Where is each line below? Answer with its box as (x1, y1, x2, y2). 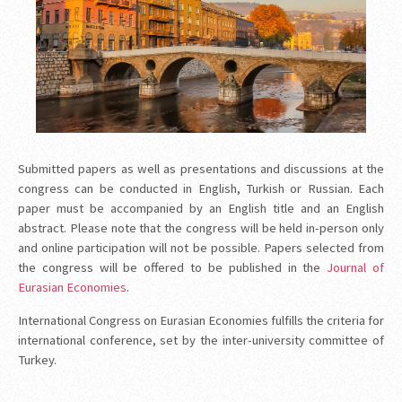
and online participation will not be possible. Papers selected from (18, 240, 384, 257)
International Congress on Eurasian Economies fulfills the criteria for (18, 311, 384, 328)
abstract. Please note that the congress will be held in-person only (18, 220, 384, 237)
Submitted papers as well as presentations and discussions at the (18, 161, 384, 178)
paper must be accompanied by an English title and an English (18, 200, 384, 217)
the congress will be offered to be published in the (18, 259, 328, 276)
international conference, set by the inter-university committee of (18, 331, 384, 348)
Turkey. (18, 351, 57, 368)
